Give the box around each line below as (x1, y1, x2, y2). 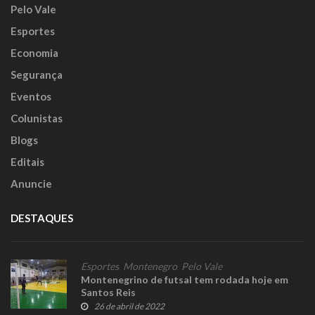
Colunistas (11, 112, 63, 125)
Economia (11, 46, 58, 60)
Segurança (11, 68, 63, 82)
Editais (11, 155, 44, 169)
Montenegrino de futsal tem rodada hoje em (81, 274, 288, 286)
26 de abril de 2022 (94, 301, 165, 312)
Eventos (11, 90, 51, 103)
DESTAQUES (11, 212, 73, 225)
